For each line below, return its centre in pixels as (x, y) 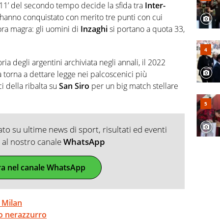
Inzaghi (94, 29)
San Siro (74, 86)
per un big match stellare (134, 86)
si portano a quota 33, (146, 29)
